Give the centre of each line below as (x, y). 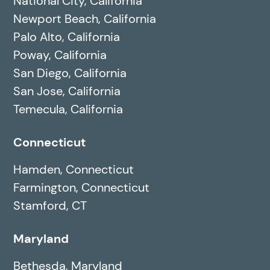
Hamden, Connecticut (74, 170)
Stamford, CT (50, 206)
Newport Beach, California (85, 19)
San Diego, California (70, 73)
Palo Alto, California (67, 37)
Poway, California (60, 55)
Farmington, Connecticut (82, 188)
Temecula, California (68, 109)
